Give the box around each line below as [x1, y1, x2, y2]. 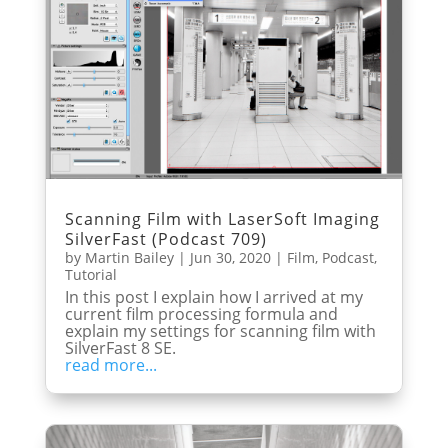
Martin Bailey [84, 247, 174, 267]
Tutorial [64, 264, 117, 284]
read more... [64, 353, 157, 376]
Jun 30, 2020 [189, 247, 271, 267]
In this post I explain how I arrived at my [64, 285, 363, 308]
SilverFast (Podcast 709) [64, 227, 267, 250]
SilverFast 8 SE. [64, 336, 176, 359]
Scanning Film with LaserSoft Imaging [64, 207, 380, 230]
